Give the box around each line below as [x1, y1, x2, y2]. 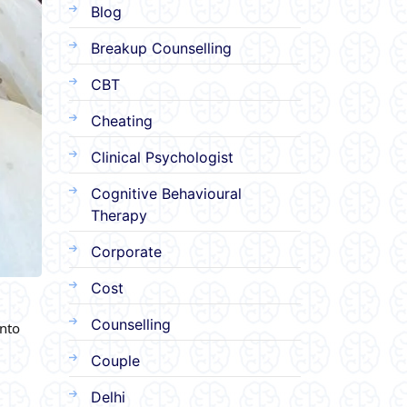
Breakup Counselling [91, 38, 232, 57]
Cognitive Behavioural [91, 184, 242, 203]
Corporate [91, 242, 162, 261]
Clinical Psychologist [91, 147, 233, 166]
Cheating [91, 111, 153, 130]
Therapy [91, 205, 147, 224]
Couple [91, 351, 140, 370]
